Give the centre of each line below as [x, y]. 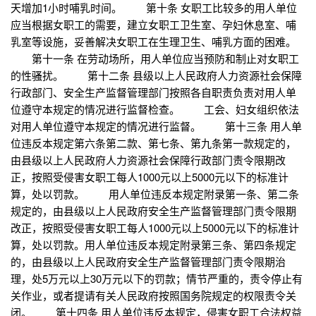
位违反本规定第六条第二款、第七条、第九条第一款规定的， [153, 143]
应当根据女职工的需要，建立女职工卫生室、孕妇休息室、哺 [153, 25]
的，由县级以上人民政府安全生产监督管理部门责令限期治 [148, 262]
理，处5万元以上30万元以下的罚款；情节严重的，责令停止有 [157, 279]
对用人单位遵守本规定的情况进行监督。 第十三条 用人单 [156, 126]
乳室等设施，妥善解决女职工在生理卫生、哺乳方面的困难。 [153, 42]
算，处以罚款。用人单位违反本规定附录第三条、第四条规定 [153, 245]
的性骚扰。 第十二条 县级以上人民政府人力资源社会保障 [156, 75]
